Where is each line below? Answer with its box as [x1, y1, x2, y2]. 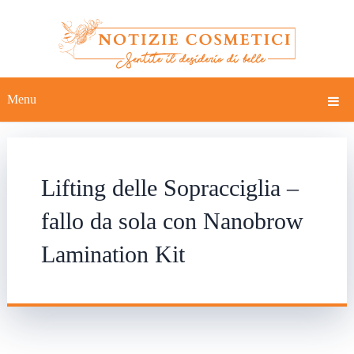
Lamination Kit [40, 240, 185, 267]
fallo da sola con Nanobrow [40, 207, 303, 234]
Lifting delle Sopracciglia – [40, 174, 299, 201]
